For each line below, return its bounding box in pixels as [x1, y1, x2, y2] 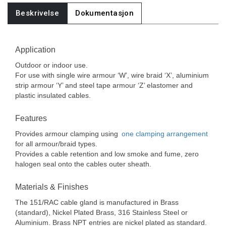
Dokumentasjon [75, 9, 134, 18]
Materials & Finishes [15, 183, 88, 191]
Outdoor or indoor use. [15, 61, 88, 69]
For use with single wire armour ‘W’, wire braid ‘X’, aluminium [15, 71, 209, 79]
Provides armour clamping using [15, 130, 120, 138]
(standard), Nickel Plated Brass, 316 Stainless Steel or [15, 208, 188, 216]
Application [15, 45, 55, 54]
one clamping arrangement [122, 130, 208, 138]
